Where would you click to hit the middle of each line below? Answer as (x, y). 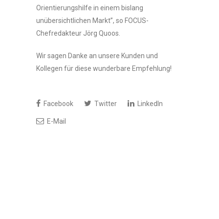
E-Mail (56, 121)
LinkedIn (149, 104)
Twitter (105, 104)
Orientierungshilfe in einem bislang (90, 8)
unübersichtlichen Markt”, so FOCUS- (92, 21)
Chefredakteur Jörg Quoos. (78, 33)
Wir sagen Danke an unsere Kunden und (97, 56)
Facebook (58, 104)
